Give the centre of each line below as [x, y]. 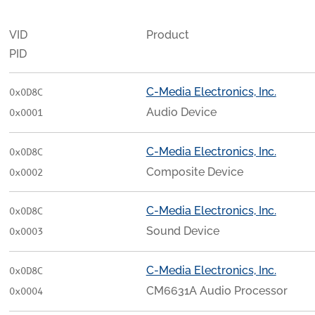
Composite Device [194, 172]
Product [167, 35]
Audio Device [181, 112]
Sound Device [182, 231]
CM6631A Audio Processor [217, 290]
